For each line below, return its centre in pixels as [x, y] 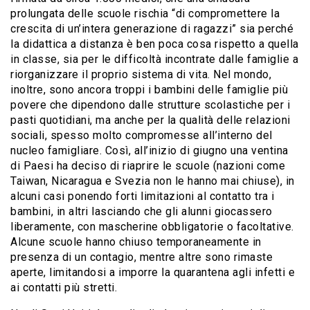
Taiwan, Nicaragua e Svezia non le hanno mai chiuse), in [153, 181]
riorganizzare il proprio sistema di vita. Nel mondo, [141, 74]
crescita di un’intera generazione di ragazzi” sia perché [152, 28]
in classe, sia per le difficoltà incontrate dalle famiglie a [154, 59]
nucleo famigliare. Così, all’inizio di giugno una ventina [149, 150]
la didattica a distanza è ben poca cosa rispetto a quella [155, 44]
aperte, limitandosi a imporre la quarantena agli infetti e [153, 272]
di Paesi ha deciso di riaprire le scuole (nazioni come [148, 165]
